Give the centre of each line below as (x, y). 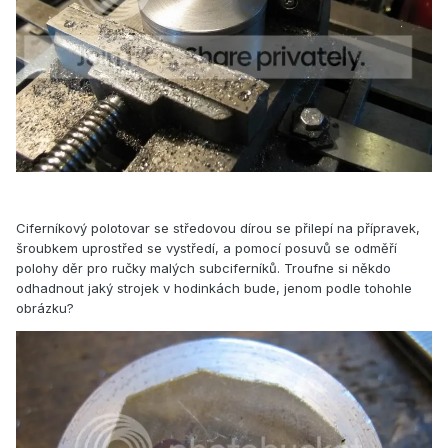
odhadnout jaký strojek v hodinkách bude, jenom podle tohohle (214, 287)
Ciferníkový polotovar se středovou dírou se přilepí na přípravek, (218, 227)
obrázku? (45, 307)
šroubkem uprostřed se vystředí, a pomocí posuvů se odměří (206, 247)
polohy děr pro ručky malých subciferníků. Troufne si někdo (203, 267)
